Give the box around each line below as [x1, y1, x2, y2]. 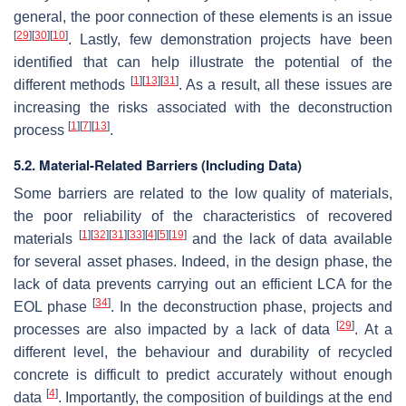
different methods [14, 76, 130, 92]
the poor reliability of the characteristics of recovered [14, 208, 392, 224]
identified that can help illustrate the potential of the [14, 53, 392, 70]
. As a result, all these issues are [178, 76, 393, 92]
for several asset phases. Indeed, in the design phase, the [14, 253, 392, 269]
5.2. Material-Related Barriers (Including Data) [14, 154, 302, 175]
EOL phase [14, 298, 93, 314]
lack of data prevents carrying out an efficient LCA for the [14, 275, 392, 292]
